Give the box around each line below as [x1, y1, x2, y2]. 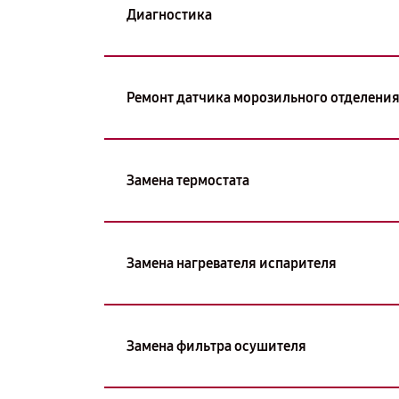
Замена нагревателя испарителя [126, 254, 337, 272]
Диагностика [126, 5, 212, 23]
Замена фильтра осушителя [126, 337, 306, 354]
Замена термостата [126, 171, 249, 189]
